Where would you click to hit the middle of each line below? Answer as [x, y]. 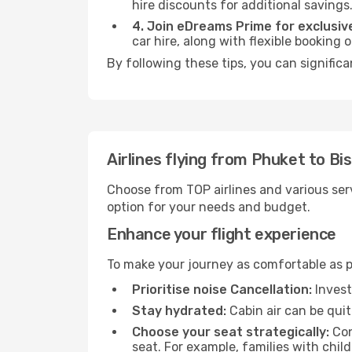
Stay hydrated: [179, 311]
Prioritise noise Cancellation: [222, 290]
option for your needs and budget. [209, 207]
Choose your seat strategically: [231, 332]
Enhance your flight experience [222, 234]
